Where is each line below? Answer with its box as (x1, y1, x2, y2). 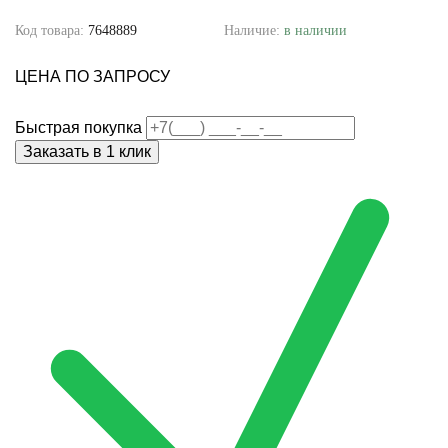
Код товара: (15, 23, 88, 39)
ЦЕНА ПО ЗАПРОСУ (15, 68, 170, 86)
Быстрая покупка (15, 119, 142, 137)
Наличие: (224, 23, 284, 39)
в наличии (284, 23, 347, 39)
